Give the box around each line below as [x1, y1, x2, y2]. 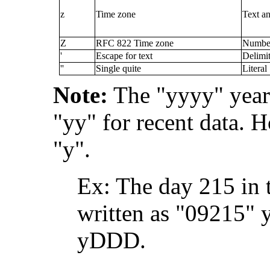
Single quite [96, 63, 141, 74]
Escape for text [96, 51, 152, 61]
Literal [242, 63, 267, 74]
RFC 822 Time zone [96, 38, 174, 48]
